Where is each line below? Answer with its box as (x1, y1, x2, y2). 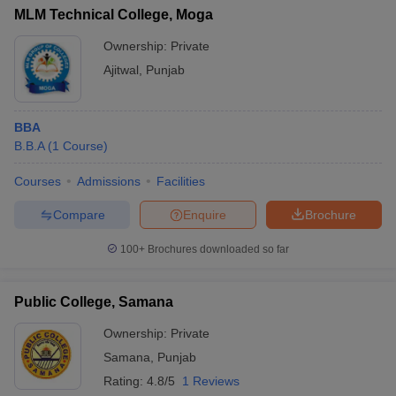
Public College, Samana (14, 294, 173, 309)
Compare (52, 207, 105, 222)
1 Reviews (182, 374, 240, 388)
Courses (14, 174, 61, 188)
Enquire (183, 207, 226, 222)
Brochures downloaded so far (145, 243, 289, 255)
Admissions (77, 174, 141, 188)
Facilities (156, 174, 205, 188)
